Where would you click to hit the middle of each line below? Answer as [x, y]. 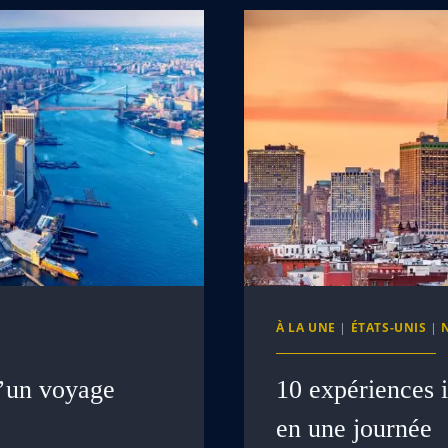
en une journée [354, 428]
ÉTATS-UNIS [388, 326]
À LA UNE [306, 326]
